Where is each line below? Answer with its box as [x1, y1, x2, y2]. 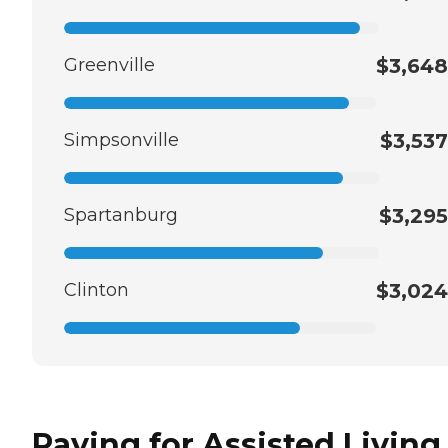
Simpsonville [64, 128, 179, 151]
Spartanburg [64, 203, 178, 226]
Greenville [64, 53, 155, 76]
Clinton [64, 278, 129, 301]
